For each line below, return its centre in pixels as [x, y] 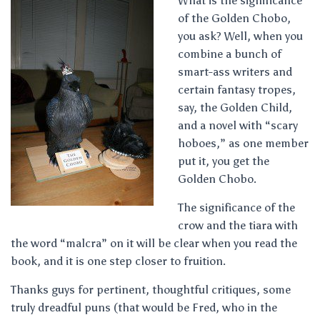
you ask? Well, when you [240, 36]
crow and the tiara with [238, 225]
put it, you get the [224, 161]
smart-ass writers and [235, 72]
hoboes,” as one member [243, 143]
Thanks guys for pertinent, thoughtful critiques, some [151, 290]
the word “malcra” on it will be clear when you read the [154, 243]
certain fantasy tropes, [237, 90]
